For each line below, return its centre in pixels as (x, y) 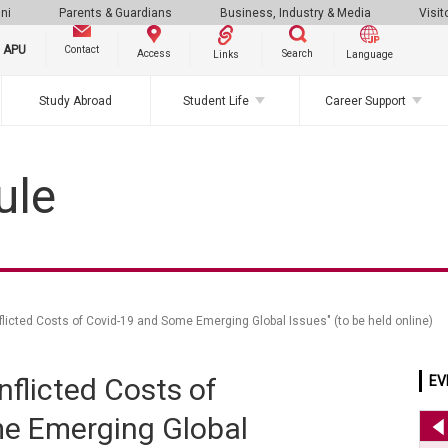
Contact (82, 49)
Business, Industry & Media (295, 12)
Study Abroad (76, 100)
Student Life (216, 100)
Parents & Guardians (115, 12)
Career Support (366, 100)
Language (370, 54)
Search (298, 53)
